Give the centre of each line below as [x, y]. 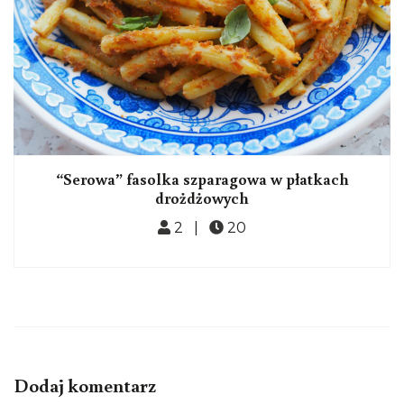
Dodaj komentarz [85, 386]
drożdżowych [202, 198]
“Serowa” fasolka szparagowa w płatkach [202, 179]
